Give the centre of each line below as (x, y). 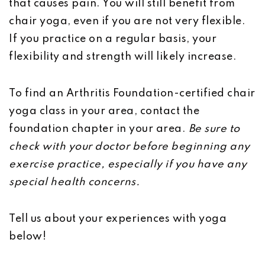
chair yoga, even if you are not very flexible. (127, 21)
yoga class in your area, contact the (104, 111)
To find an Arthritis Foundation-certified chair (132, 93)
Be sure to (214, 129)
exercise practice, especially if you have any (128, 164)
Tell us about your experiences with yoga (118, 219)
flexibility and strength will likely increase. (123, 57)
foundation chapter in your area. (99, 129)
